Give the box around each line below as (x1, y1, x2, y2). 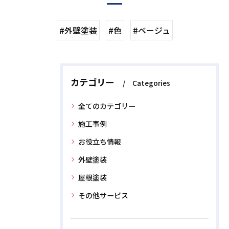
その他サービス (78, 190, 128, 200)
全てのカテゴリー (78, 101, 135, 111)
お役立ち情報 (78, 136, 121, 147)
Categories (132, 78, 170, 88)
